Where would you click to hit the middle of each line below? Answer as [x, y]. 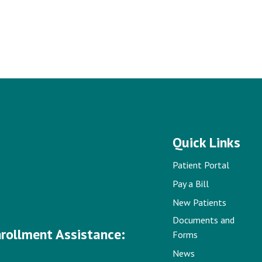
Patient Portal [201, 165]
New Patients [199, 202]
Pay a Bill [190, 183]
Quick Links [206, 143]
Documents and [203, 220]
